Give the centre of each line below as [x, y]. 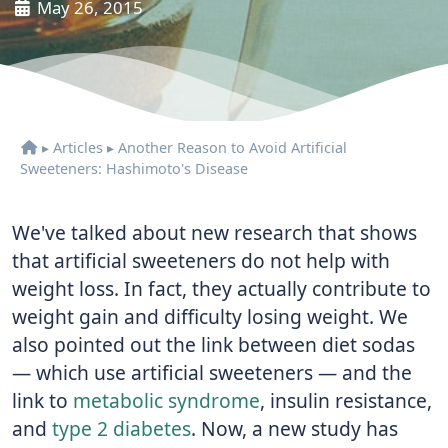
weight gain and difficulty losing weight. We [210, 317]
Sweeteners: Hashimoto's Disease [134, 169]
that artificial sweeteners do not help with [201, 261]
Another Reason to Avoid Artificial [232, 148]
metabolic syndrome [166, 401]
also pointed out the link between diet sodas [213, 345]
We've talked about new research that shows [214, 233]
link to [42, 401]
